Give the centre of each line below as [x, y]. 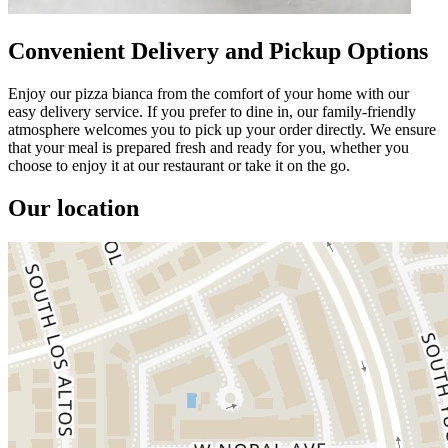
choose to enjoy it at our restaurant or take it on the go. [179, 165]
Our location [73, 207]
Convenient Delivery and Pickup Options [218, 50]
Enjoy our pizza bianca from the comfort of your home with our [208, 93]
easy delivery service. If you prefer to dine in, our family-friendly [212, 111]
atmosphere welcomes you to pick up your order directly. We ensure [222, 129]
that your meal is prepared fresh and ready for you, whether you [208, 147]
